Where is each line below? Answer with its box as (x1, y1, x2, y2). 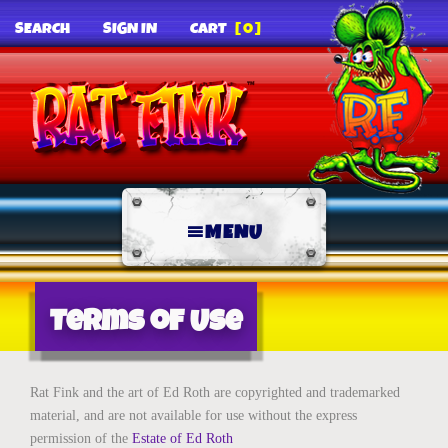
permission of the (30, 431, 132, 446)
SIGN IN (103, 18, 157, 40)
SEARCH (15, 18, 70, 40)
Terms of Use (50, 301, 242, 342)
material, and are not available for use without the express (30, 408, 357, 423)
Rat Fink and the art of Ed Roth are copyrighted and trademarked (30, 385, 400, 400)
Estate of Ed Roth (132, 431, 233, 446)
